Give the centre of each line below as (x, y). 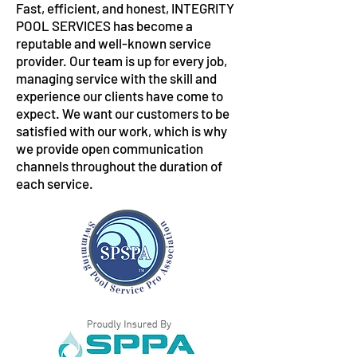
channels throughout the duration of (119, 166)
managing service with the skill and (116, 78)
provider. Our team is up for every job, (122, 61)
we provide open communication (110, 148)
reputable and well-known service (114, 43)
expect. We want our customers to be (123, 113)
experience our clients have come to (120, 96)
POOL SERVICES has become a (104, 25)
